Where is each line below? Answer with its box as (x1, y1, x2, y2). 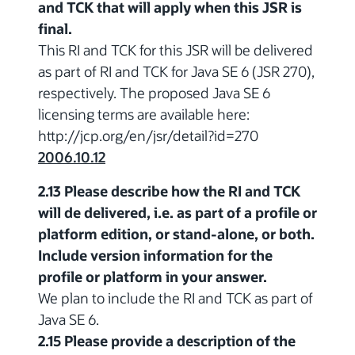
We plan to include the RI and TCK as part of (38, 288, 313, 308)
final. (38, 19, 72, 39)
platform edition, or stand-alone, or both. (38, 224, 315, 244)
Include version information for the (38, 246, 273, 265)
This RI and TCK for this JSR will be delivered (38, 40, 313, 60)
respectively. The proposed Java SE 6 (38, 83, 270, 103)
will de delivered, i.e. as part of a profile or (38, 203, 317, 223)
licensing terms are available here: (38, 105, 250, 124)
